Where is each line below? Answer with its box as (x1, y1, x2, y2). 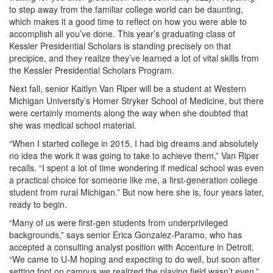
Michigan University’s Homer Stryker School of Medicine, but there (9, 94, 264, 107)
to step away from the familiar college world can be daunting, (9, 3, 243, 15)
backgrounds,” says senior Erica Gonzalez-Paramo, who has (9, 229, 242, 241)
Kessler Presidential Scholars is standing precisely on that (9, 40, 231, 52)
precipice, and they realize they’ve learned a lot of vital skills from (9, 52, 259, 64)
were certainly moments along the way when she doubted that (9, 107, 248, 119)
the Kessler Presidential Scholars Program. (9, 64, 174, 76)
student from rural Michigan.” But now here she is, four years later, (9, 186, 264, 198)
